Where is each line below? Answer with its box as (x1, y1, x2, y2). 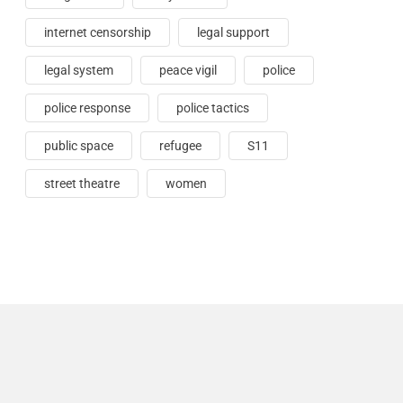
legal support (197, 25, 270, 40)
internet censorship (44, 25, 151, 40)
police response (44, 101, 130, 115)
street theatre (44, 176, 120, 191)
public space (44, 139, 113, 153)
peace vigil (159, 63, 217, 77)
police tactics (176, 101, 249, 115)
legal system (44, 63, 113, 77)
